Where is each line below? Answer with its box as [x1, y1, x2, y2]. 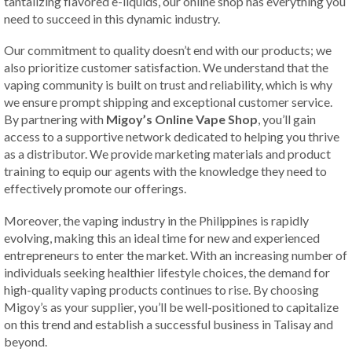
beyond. [4, 333, 47, 349]
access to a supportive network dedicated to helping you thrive [4, 129, 339, 145]
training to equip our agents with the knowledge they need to [4, 163, 327, 179]
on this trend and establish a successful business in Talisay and [4, 316, 333, 332]
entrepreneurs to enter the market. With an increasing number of [4, 247, 347, 262]
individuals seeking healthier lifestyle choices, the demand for [4, 264, 330, 280]
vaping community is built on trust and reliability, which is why [4, 77, 332, 93]
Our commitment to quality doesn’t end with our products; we [4, 42, 332, 58]
